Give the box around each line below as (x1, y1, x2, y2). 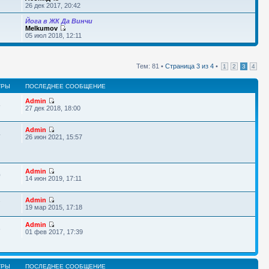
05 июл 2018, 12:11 (25, 32, 82, 39)
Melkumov (25, 25, 58, 32)
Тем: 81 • (136, 62, 165, 70)
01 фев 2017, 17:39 (25, 228, 83, 235)
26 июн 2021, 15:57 (25, 133, 82, 141)
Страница (165, 62, 196, 70)
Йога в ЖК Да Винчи (25, 17, 92, 25)
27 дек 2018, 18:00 (25, 104, 80, 112)
